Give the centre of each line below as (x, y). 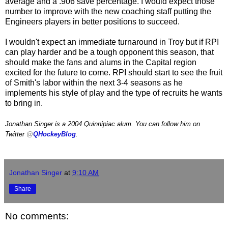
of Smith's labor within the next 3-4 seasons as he (94, 82)
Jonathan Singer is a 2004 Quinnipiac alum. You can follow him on (103, 124)
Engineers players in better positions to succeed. (92, 21)
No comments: (37, 216)
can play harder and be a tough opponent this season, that (109, 52)
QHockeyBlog (54, 134)
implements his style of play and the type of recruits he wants (114, 93)
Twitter (16, 134)
